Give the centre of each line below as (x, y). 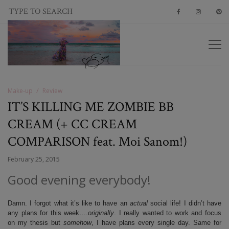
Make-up (20, 91)
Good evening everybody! (79, 180)
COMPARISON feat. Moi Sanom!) (97, 142)
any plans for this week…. (48, 213)
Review (52, 91)
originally (101, 213)
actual (140, 203)
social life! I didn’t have (186, 203)
